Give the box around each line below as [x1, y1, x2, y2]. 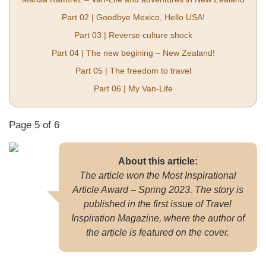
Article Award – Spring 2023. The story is [72, 184, 243, 195]
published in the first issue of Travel [84, 198, 232, 209]
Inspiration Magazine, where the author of [71, 213, 245, 223]
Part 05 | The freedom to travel [75, 65, 191, 75]
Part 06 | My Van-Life [93, 83, 173, 93]
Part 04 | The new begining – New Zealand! [51, 47, 215, 58]
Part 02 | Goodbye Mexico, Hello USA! [61, 12, 205, 22]
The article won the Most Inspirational [79, 170, 236, 180]
